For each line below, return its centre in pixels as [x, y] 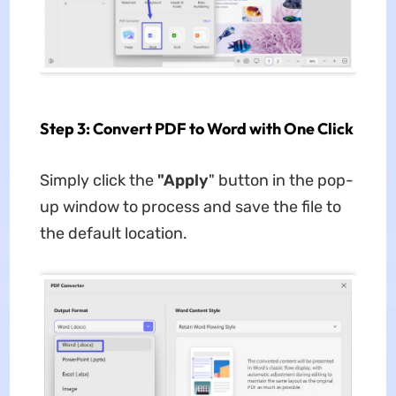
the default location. [113, 234]
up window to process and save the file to [190, 207]
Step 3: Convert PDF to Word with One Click [196, 129]
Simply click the [96, 181]
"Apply [181, 181]
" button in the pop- [281, 181]
